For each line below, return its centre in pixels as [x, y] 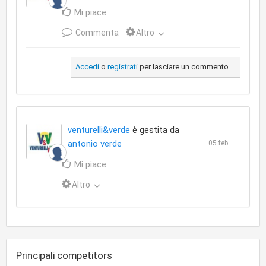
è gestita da [155, 130]
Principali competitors [64, 255]
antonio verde [95, 143]
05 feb [218, 143]
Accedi [87, 66]
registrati [123, 66]
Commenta [96, 33]
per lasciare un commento [183, 66]
